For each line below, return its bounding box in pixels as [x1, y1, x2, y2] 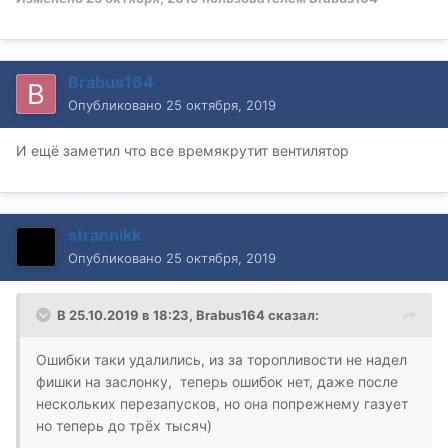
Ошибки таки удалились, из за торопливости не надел [36, 350, 407, 368]
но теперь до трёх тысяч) [36, 416, 212, 434]
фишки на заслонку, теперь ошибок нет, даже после [36, 372, 398, 390]
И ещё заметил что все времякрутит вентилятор [16, 141, 349, 159]
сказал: [265, 306, 319, 323]
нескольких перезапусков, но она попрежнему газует [36, 394, 408, 412]
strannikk [68, 224, 141, 245]
